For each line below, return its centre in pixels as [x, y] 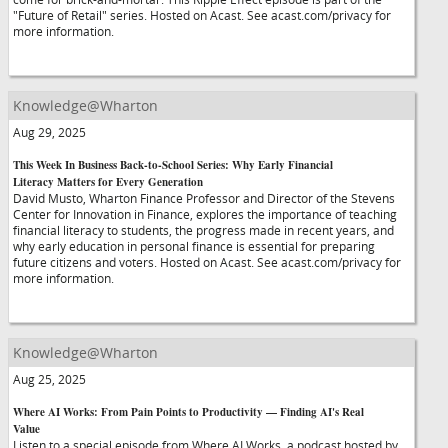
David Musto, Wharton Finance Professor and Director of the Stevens [204, 198]
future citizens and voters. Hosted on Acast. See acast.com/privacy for [207, 262]
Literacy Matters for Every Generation [108, 182]
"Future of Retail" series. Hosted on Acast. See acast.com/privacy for [202, 15]
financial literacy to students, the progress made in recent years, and [203, 230]
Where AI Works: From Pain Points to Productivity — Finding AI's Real [188, 412]
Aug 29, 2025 [49, 132]
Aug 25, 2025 [49, 379]
